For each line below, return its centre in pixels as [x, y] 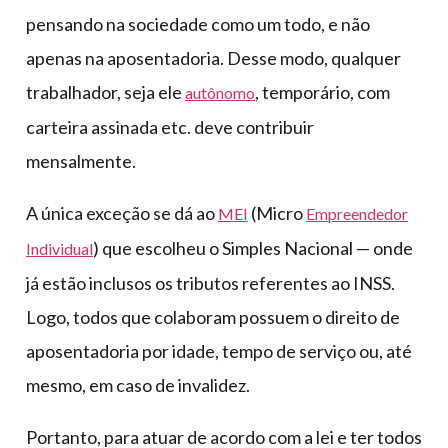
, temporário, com [322, 92]
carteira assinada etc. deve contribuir [170, 127]
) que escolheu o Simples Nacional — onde [253, 248]
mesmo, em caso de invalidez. [138, 385]
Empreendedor [357, 214]
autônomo [220, 93]
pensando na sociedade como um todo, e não [198, 24]
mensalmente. [81, 161]
